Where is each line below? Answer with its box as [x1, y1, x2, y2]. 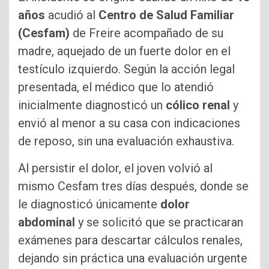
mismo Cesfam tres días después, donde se [18, 178, 249, 193]
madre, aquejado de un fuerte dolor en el [18, 43, 231, 58]
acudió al [45, 7, 98, 22]
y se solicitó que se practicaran [75, 214, 243, 229]
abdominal [18, 214, 75, 229]
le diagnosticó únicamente [18, 196, 160, 211]
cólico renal [166, 97, 230, 112]
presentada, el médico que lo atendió [18, 79, 214, 94]
